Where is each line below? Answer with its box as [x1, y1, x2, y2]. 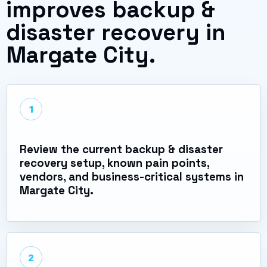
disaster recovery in [6, 18, 226, 46]
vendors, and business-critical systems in [20, 169, 244, 184]
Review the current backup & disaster [20, 142, 223, 156]
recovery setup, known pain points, [20, 156, 209, 170]
